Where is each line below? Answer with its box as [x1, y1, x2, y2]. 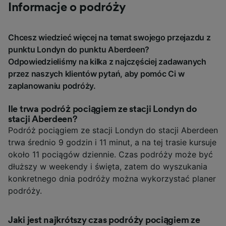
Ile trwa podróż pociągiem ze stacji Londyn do [8, 104, 197, 114]
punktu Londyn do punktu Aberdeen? [8, 44, 150, 54]
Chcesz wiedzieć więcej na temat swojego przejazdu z [8, 32, 211, 42]
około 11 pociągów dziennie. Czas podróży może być [8, 149, 213, 159]
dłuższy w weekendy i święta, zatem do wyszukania [8, 161, 207, 172]
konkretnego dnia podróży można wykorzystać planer [8, 173, 216, 184]
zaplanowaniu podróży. [8, 80, 96, 91]
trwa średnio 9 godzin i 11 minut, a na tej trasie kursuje [8, 137, 216, 147]
